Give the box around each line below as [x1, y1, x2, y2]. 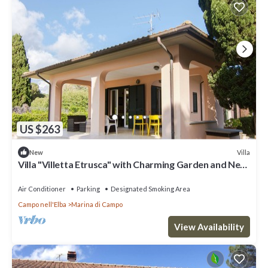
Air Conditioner [18, 185, 66, 193]
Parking [77, 185, 100, 193]
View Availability [174, 221, 244, 232]
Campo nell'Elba [18, 200, 66, 209]
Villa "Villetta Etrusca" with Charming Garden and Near [18, 159, 249, 170]
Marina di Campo [71, 200, 123, 209]
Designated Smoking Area [111, 185, 190, 193]
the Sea [18, 169, 50, 181]
